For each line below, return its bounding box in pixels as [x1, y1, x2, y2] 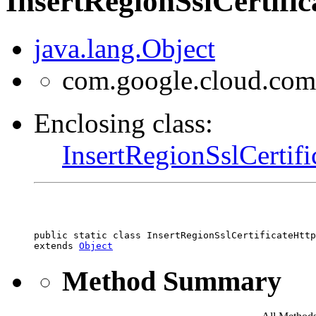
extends [34, 240, 79, 251]
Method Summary [62, 265, 281, 297]
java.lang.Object [34, 32, 215, 63]
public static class [34, 229, 147, 241]
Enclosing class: [34, 107, 213, 138]
